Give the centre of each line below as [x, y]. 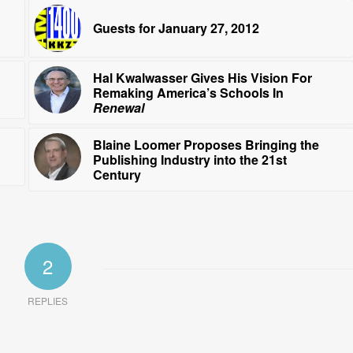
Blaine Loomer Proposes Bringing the [206, 144]
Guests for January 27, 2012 [176, 28]
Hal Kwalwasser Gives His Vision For [202, 77]
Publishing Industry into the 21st [190, 159]
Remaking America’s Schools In [188, 92]
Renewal [118, 107]
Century [117, 174]
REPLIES [48, 300]
